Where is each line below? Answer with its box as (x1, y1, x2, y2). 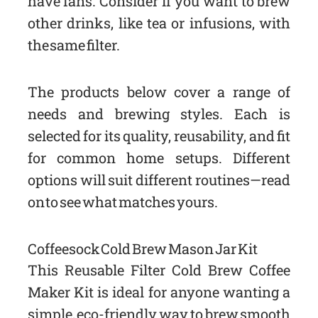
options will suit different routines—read (27, 170, 291, 190)
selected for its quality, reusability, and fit (27, 126, 291, 146)
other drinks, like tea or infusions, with (27, 13, 291, 33)
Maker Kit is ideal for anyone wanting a (27, 283, 291, 302)
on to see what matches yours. (27, 192, 218, 212)
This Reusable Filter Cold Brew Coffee (27, 261, 291, 280)
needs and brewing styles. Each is (27, 104, 291, 124)
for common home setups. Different (27, 148, 291, 168)
